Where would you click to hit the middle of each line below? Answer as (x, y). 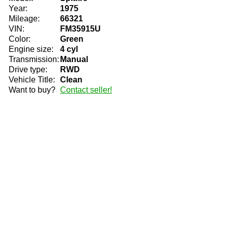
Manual (74, 59)
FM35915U (80, 29)
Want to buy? (32, 90)
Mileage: (24, 19)
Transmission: (34, 59)
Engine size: (31, 49)
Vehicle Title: (32, 80)
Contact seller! (86, 90)
